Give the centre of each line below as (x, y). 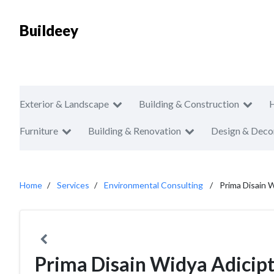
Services (73, 185)
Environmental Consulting (154, 185)
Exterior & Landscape (64, 104)
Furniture (39, 131)
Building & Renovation (135, 131)
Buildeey (49, 30)
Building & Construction (189, 104)
